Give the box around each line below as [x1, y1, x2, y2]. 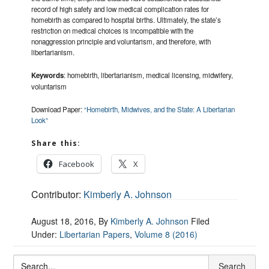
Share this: [31, 138, 81, 149]
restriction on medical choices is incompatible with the [31, 26, 194, 36]
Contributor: [31, 187, 84, 202]
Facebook [59, 159, 95, 170]
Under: [31, 228, 60, 241]
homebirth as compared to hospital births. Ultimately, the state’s [31, 15, 222, 25]
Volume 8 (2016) [134, 228, 198, 241]
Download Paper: [31, 104, 85, 115]
